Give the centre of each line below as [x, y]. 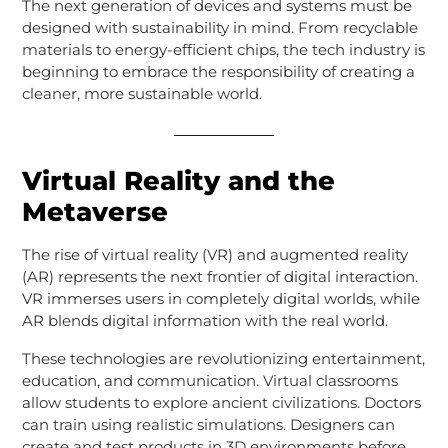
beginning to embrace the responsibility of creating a [218, 71]
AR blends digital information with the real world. [204, 320]
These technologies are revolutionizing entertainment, [223, 358]
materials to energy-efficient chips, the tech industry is [223, 49]
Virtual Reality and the [178, 180]
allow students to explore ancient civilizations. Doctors [221, 402]
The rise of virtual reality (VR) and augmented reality [214, 254]
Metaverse [94, 211]
